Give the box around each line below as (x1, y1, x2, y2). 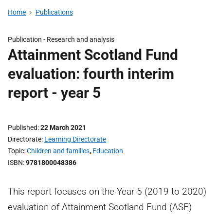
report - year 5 (8, 84, 101, 101)
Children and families (27, 147, 90, 155)
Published (8, 124, 37, 131)
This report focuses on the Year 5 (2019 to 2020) (8, 186, 206, 197)
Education (92, 147, 123, 155)
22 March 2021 (40, 124, 86, 131)
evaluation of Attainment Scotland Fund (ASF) (8, 201, 192, 213)
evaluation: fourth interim (8, 65, 174, 82)
